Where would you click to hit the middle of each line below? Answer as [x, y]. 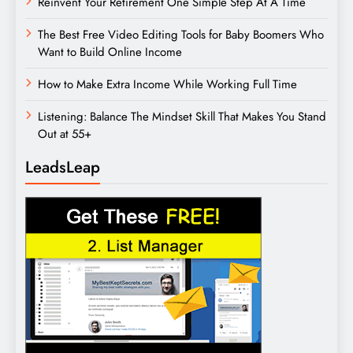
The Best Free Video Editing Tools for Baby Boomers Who [181, 34]
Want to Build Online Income [110, 52]
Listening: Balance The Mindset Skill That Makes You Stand [182, 116]
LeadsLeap [63, 167]
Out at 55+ [65, 134]
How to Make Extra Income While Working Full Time [167, 84]
